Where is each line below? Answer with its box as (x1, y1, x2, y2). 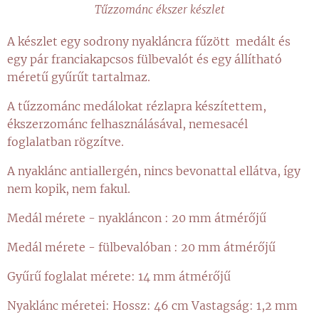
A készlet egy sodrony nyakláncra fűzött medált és (7, 33, 291, 48)
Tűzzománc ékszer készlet (95, 2, 224, 16)
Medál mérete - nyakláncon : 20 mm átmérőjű (7, 210, 266, 225)
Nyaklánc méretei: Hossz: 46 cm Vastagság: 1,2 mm (7, 298, 298, 313)
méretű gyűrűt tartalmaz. (7, 69, 150, 84)
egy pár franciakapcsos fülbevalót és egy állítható (7, 51, 282, 66)
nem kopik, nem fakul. (7, 181, 130, 196)
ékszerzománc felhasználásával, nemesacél (7, 116, 248, 131)
